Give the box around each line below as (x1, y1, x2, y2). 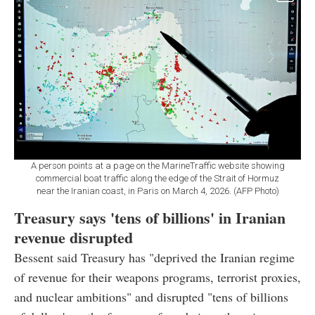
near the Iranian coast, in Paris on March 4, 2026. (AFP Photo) (36, 185, 279, 196)
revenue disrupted (14, 225, 133, 249)
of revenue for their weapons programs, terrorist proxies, (14, 268, 301, 285)
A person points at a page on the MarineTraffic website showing (30, 160, 285, 171)
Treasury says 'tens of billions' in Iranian (14, 205, 285, 229)
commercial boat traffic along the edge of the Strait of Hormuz (36, 172, 279, 184)
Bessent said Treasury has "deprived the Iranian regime (14, 248, 295, 266)
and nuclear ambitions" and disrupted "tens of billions (14, 288, 288, 305)
